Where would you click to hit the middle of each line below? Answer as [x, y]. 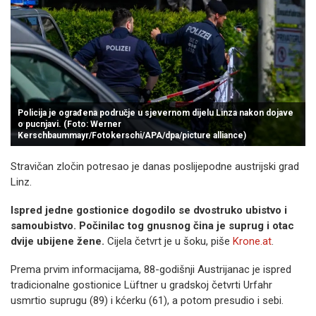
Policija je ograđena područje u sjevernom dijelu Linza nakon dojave [156, 113]
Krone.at [252, 241]
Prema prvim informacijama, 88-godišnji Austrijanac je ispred [151, 269]
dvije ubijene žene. [57, 241]
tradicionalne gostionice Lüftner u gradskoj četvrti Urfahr [141, 285]
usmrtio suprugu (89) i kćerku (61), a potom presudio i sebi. [147, 300]
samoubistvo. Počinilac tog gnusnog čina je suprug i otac [152, 226]
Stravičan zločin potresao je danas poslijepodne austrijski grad [155, 166]
